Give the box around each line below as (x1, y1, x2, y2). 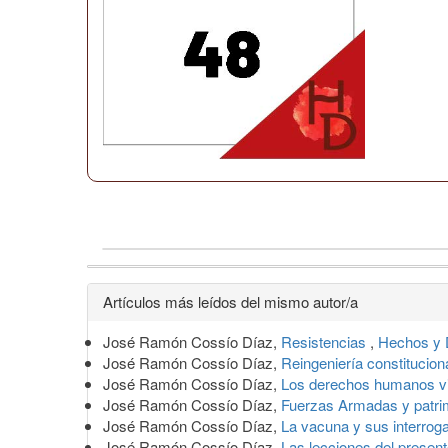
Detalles (86, 276, 196, 320)
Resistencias (281, 330, 370, 352)
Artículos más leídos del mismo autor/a (103, 290, 358, 312)
